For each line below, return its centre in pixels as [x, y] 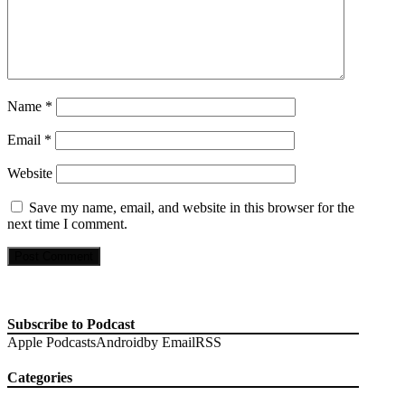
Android [120, 342]
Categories [40, 377]
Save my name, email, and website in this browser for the [192, 207]
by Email [170, 342]
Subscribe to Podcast [71, 324]
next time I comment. [67, 223]
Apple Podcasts [52, 342]
